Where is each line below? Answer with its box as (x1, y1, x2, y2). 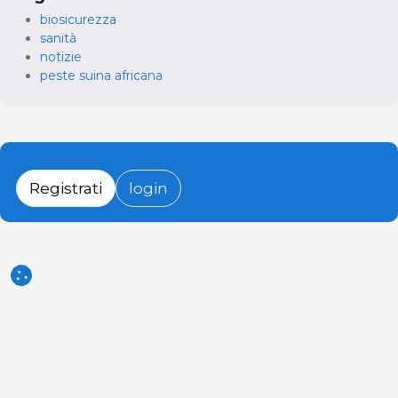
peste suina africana (40, 68, 163, 84)
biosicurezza (40, 12, 116, 28)
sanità (40, 30, 76, 47)
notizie (40, 49, 82, 66)
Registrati (29, 179, 102, 198)
